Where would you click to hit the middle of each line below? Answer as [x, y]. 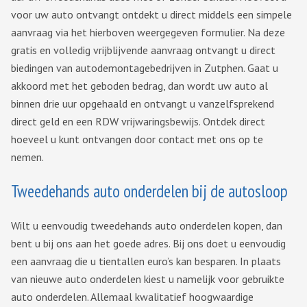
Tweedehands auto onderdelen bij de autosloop [149, 192]
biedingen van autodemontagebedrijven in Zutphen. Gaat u [145, 68]
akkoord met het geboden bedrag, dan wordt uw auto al [139, 86]
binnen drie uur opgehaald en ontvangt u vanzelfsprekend [143, 104]
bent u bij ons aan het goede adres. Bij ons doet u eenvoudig [148, 244]
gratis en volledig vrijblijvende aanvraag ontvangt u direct [143, 50]
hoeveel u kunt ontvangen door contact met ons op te [137, 139]
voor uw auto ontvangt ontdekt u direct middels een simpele [151, 15]
